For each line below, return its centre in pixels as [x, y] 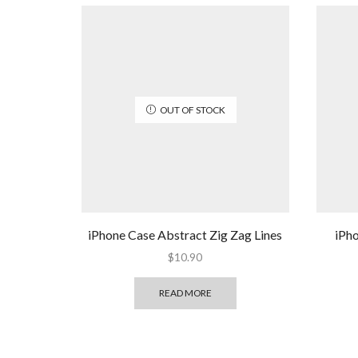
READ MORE [185, 292]
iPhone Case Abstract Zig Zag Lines [185, 235]
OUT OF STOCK [192, 109]
